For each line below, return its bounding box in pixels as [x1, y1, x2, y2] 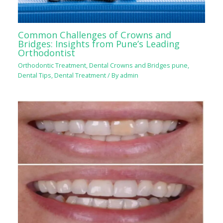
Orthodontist [18, 46, 76, 59]
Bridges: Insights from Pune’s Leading [18, 37, 180, 50]
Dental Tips [18, 71, 52, 80]
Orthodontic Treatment [18, 61, 87, 70]
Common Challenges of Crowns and [18, 28, 172, 41]
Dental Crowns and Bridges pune [89, 61, 188, 70]
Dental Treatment [54, 71, 107, 80]
